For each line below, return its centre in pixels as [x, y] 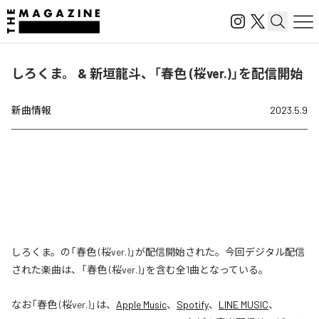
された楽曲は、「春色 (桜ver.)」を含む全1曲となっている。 [140, 270]
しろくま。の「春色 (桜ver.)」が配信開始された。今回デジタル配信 [158, 252]
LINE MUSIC [244, 304]
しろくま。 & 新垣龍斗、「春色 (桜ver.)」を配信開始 [157, 73]
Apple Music [141, 304]
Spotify [193, 304]
